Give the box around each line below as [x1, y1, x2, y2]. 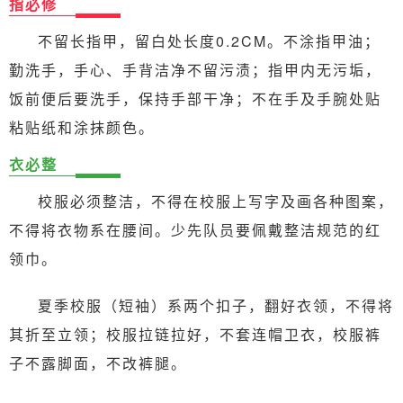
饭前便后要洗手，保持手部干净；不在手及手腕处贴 [9, 87, 381, 109]
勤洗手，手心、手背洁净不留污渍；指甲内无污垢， [9, 58, 381, 80]
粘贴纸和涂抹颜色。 [9, 116, 155, 138]
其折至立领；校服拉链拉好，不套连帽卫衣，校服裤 [9, 323, 381, 345]
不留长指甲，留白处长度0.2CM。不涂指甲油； [38, 30, 381, 51]
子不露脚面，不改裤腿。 [9, 352, 187, 373]
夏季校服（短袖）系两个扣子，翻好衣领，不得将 [38, 294, 394, 316]
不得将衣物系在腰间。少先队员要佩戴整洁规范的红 [9, 219, 381, 240]
